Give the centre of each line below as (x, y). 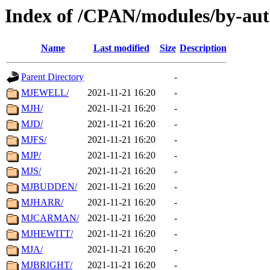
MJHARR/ (42, 202)
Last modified (121, 48)
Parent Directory (52, 77)
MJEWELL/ (45, 93)
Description (203, 48)
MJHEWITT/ (47, 234)
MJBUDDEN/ (49, 187)
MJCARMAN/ (50, 218)
